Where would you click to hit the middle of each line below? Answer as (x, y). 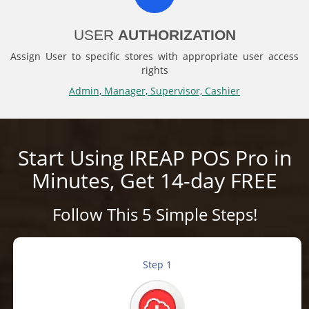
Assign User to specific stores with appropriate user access (154, 56)
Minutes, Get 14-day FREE (154, 180)
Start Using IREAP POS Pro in (154, 157)
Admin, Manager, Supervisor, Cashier (154, 90)
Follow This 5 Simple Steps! (154, 214)
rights (154, 70)
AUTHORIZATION (177, 34)
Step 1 (157, 264)
